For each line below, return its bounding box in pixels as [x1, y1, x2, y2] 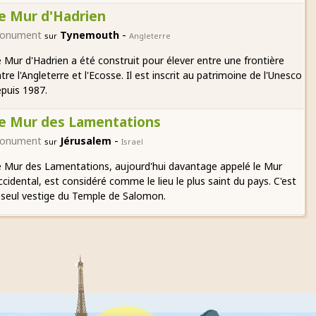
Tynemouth [60, 28, 119, 42]
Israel [121, 136, 143, 147]
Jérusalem [60, 134, 111, 147]
